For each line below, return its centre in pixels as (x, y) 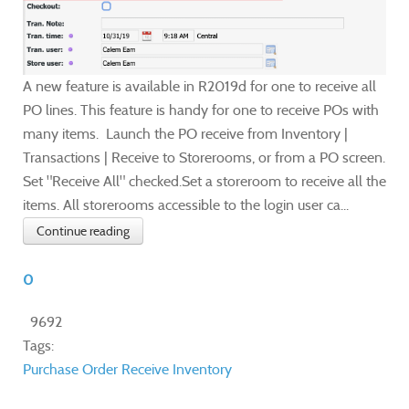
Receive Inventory (177, 370)
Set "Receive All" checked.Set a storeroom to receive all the (204, 182)
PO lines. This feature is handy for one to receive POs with (201, 110)
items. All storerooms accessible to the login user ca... (186, 205)
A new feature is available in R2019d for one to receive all (199, 87)
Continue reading (83, 231)
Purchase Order (70, 370)
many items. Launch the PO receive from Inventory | (185, 134)
